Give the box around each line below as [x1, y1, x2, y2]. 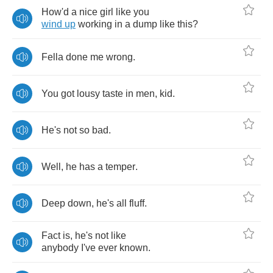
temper [105, 161, 135, 172]
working [78, 19, 112, 29]
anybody [41, 243, 79, 253]
